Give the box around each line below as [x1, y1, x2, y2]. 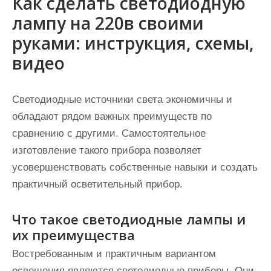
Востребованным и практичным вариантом [12, 248, 216, 260]
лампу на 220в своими [12, 11, 204, 34]
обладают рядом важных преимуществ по [12, 111, 212, 122]
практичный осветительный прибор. [12, 178, 183, 190]
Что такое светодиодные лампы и [12, 210, 246, 228]
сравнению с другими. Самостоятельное [12, 128, 206, 139]
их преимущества [12, 226, 135, 244]
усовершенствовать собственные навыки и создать [12, 162, 258, 173]
